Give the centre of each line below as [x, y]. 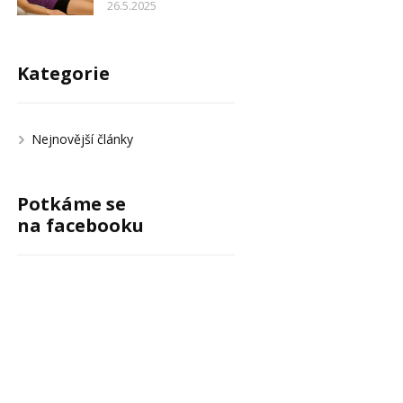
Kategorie [63, 73]
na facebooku [80, 225]
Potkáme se [71, 204]
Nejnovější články [82, 139]
